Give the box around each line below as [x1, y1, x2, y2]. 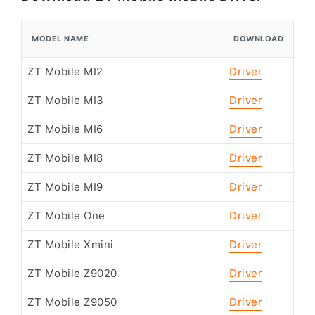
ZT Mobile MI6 [27, 123, 103, 136]
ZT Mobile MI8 [27, 152, 103, 165]
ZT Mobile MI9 [27, 181, 103, 194]
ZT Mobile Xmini [27, 238, 114, 252]
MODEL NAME [32, 34, 89, 44]
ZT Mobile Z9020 [27, 267, 117, 281]
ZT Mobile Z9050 [27, 296, 117, 309]
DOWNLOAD [233, 34, 283, 44]
